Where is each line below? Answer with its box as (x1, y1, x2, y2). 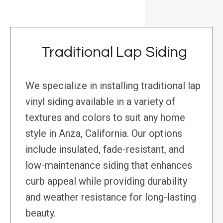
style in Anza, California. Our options (25, 127, 182, 140)
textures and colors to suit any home (25, 111, 185, 124)
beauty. (25, 207, 56, 220)
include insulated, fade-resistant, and (25, 143, 184, 156)
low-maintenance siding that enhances (25, 159, 192, 172)
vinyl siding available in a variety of (25, 96, 175, 108)
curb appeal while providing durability (25, 175, 187, 188)
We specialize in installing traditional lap (25, 80, 201, 92)
